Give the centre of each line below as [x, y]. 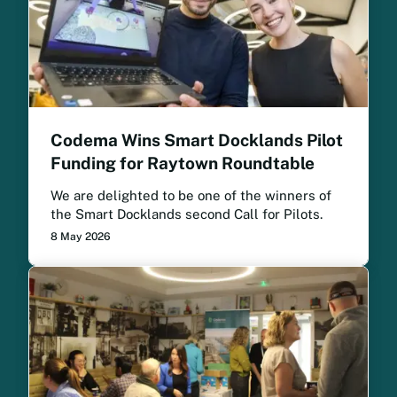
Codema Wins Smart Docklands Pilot [197, 140]
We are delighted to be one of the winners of [191, 196]
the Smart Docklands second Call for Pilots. [187, 214]
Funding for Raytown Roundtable [183, 163]
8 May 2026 [81, 237]
